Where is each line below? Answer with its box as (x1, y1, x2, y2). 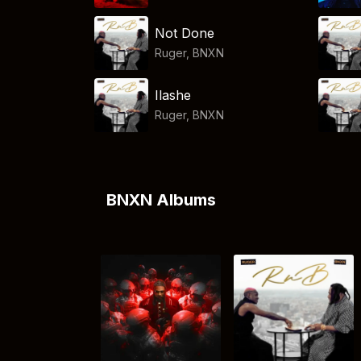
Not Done (155, 24, 215, 41)
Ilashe (155, 86, 192, 103)
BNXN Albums (106, 190, 216, 210)
